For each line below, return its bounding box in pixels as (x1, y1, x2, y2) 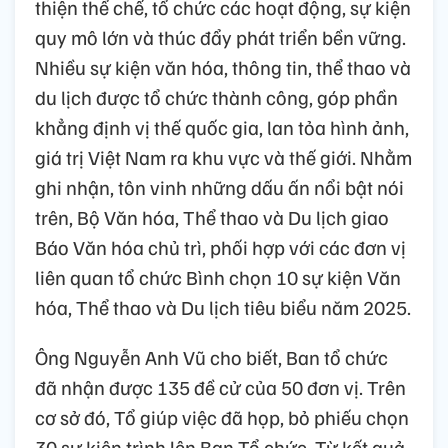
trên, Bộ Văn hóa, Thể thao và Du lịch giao (35, 204, 389, 231)
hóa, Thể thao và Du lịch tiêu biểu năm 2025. (35, 294, 411, 321)
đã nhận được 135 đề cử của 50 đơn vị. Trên (35, 374, 406, 401)
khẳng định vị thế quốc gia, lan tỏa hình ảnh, (35, 114, 409, 141)
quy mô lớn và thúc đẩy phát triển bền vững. (35, 24, 406, 51)
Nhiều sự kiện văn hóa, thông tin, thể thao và (35, 54, 411, 81)
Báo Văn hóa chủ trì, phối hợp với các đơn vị (35, 234, 406, 261)
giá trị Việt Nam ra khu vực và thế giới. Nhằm (35, 144, 412, 171)
